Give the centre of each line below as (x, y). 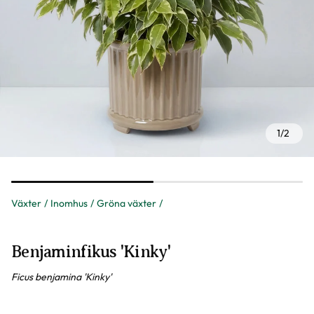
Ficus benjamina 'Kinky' (61, 277)
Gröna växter (127, 203)
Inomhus (69, 203)
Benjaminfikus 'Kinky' (91, 252)
